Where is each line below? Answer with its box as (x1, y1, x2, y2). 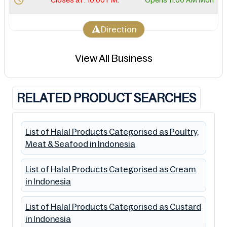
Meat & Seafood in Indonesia (25, 139, 135, 148)
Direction (100, 24, 136, 34)
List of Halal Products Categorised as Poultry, (25, 127, 199, 136)
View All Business (74, 52, 153, 64)
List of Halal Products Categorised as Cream (25, 164, 196, 174)
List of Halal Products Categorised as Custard (25, 202, 201, 211)
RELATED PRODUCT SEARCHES (17, 91, 196, 105)
